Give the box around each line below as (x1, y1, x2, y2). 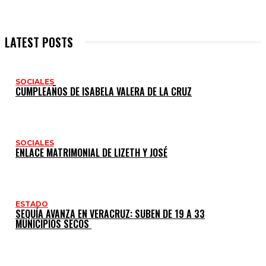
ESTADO (15, 199, 48, 208)
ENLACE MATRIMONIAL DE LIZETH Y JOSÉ (15, 145, 167, 160)
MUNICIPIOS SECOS (15, 216, 91, 231)
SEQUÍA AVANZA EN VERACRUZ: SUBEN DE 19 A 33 (15, 206, 205, 221)
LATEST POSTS (5, 33, 73, 51)
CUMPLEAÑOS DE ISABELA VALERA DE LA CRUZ (15, 84, 192, 99)
